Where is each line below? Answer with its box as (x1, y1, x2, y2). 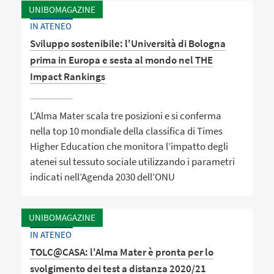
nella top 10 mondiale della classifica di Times (30, 124, 223, 138)
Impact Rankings (30, 70, 106, 84)
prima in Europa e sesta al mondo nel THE (30, 53, 213, 67)
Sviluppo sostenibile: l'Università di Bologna (30, 37, 226, 51)
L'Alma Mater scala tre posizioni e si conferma (30, 109, 222, 123)
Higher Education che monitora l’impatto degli (30, 139, 229, 154)
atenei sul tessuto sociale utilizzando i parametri (30, 155, 235, 169)
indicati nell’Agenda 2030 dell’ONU (30, 170, 176, 184)
